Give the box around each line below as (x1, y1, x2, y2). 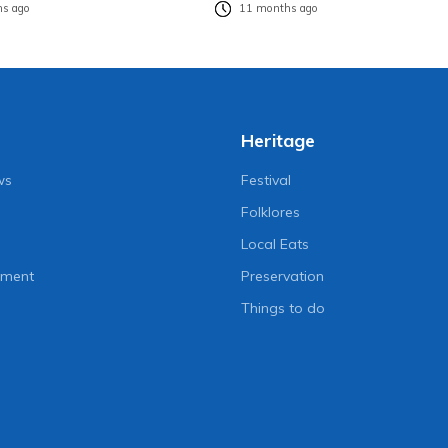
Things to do (240, 298, 325, 317)
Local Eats (240, 234, 309, 253)
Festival (240, 170, 291, 189)
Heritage (240, 128, 315, 152)
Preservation (240, 266, 324, 285)
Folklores (240, 202, 300, 221)
